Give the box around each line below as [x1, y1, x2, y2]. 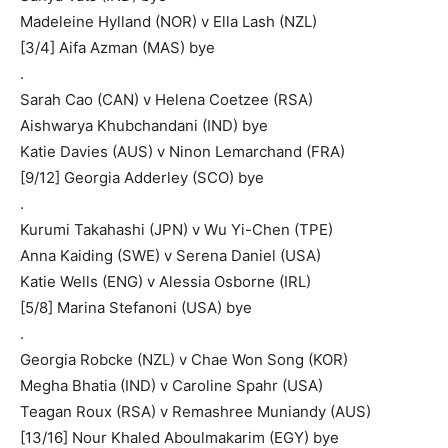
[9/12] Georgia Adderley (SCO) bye [20, 167, 264, 187]
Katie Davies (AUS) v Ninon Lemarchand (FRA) [20, 141, 345, 161]
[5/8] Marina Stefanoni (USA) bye [20, 297, 252, 317]
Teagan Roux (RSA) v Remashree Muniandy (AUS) [20, 401, 371, 421]
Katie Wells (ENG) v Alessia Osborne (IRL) [20, 271, 311, 291]
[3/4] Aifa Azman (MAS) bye [20, 37, 215, 57]
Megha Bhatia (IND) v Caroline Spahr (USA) [20, 375, 323, 395]
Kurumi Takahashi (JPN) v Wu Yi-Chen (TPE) [20, 219, 333, 239]
